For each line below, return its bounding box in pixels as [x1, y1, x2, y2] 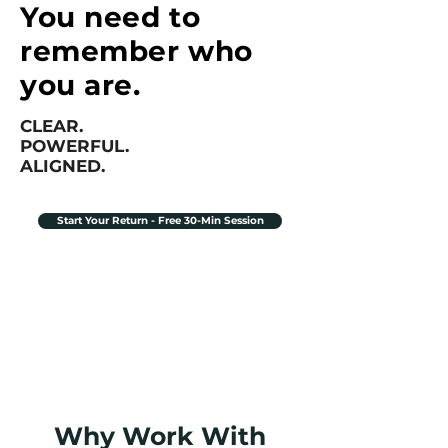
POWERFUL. [20, 136, 129, 156]
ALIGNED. [20, 156, 105, 176]
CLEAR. [20, 116, 83, 136]
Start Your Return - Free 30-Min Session [56, 214, 264, 227]
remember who [20, 34, 253, 68]
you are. [20, 68, 141, 102]
